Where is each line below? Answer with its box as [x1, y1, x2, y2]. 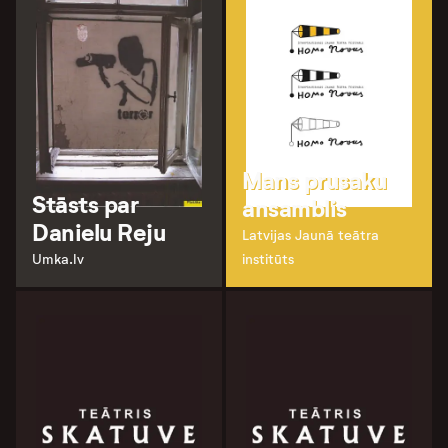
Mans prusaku [242, 166, 387, 197]
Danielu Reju [32, 218, 166, 249]
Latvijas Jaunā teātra [242, 227, 379, 245]
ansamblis [242, 194, 347, 225]
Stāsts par [32, 190, 139, 221]
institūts [242, 251, 294, 269]
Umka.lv [32, 251, 84, 269]
